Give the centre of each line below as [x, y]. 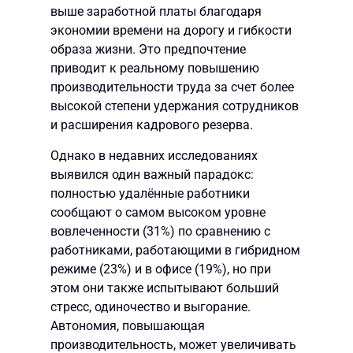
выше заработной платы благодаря [156, 12]
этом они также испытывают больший [165, 288]
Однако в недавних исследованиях [154, 155]
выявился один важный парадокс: [152, 174]
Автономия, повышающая [128, 325]
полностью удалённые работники [150, 193]
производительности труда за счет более [172, 87]
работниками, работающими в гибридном [175, 250]
